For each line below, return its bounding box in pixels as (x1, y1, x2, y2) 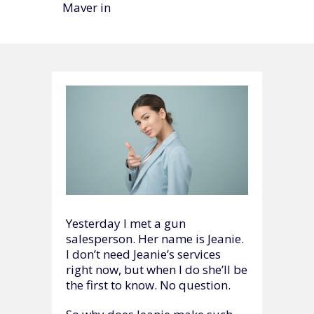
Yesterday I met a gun (66, 214, 186, 231)
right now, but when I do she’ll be (66, 261, 247, 278)
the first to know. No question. (66, 276, 231, 293)
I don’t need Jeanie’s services (66, 245, 221, 262)
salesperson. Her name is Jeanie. (66, 230, 244, 247)
